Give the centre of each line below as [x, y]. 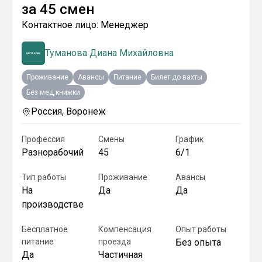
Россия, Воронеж [68, 111]
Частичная [121, 255]
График [189, 139]
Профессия [43, 139]
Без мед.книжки [53, 92]
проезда [115, 242]
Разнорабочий [53, 152]
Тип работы [44, 177]
